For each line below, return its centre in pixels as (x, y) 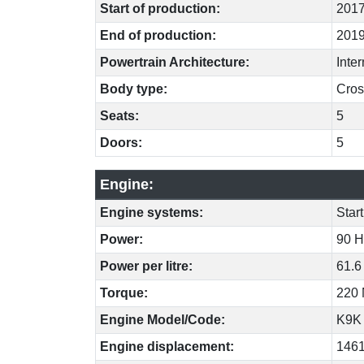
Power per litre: (146, 266)
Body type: (133, 89)
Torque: (123, 292)
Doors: (121, 142)
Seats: (119, 115)
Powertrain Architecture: (174, 62)
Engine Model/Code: (162, 319)
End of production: (158, 35)
